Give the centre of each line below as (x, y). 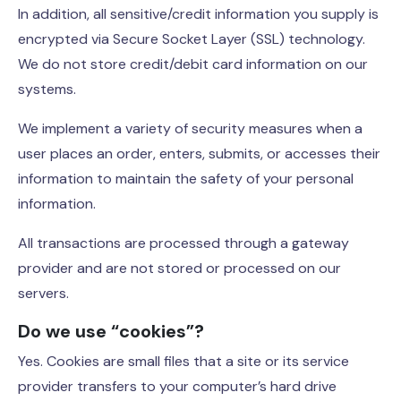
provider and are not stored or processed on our (179, 268)
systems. (47, 89)
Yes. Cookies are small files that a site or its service (183, 361)
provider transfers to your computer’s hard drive (177, 386)
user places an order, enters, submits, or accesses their (199, 154)
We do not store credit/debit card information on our (193, 64)
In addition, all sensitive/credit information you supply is (198, 14)
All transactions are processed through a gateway (183, 243)
